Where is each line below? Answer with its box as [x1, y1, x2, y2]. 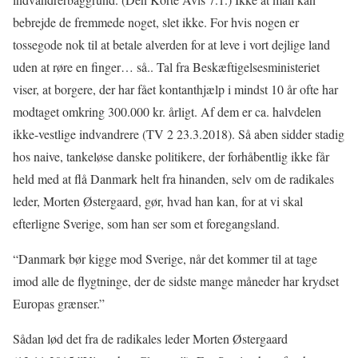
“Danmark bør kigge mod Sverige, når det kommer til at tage [13, 250, 317, 268]
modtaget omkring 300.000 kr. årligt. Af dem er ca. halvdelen [13, 103, 321, 121]
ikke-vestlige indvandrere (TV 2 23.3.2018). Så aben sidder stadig [13, 125, 344, 143]
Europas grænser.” [13, 295, 105, 312]
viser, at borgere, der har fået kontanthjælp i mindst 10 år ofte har [13, 81, 338, 98]
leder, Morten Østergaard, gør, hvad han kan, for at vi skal [13, 193, 303, 210]
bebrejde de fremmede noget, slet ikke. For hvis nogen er [13, 14, 299, 31]
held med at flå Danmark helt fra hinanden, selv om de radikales [13, 170, 334, 188]
